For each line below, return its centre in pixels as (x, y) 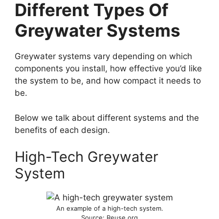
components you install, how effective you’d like (108, 69)
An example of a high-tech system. (109, 208)
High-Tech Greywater (87, 157)
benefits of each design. (62, 130)
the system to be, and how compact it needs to (108, 81)
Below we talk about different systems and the (107, 118)
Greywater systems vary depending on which (103, 56)
